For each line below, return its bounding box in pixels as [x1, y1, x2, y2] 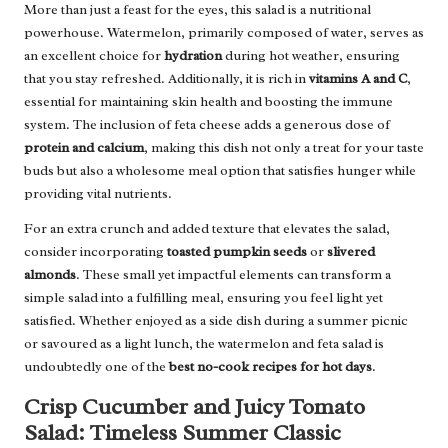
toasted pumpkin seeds [167, 243, 307, 261]
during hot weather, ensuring [222, 47, 400, 65]
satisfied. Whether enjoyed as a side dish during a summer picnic [24, 312, 408, 330]
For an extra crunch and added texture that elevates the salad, [24, 220, 390, 238]
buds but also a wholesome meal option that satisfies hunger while [24, 162, 416, 180]
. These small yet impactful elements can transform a [76, 266, 391, 284]
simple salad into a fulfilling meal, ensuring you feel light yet [24, 289, 383, 307]
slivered [327, 243, 375, 261]
